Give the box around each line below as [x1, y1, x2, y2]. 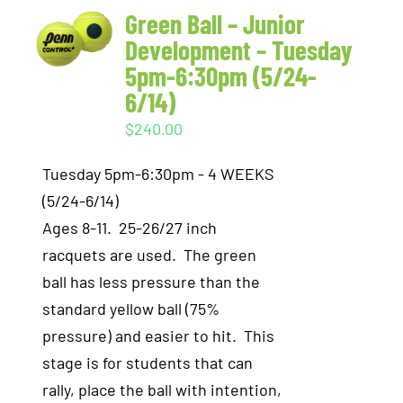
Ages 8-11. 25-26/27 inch [42, 218, 218, 237]
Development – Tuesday [125, 33, 354, 66]
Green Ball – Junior [125, 7, 306, 40]
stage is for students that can [42, 353, 254, 372]
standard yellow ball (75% [42, 299, 220, 318]
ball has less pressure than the [42, 272, 261, 291]
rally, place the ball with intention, [42, 380, 282, 399]
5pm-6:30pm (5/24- [125, 59, 318, 92]
